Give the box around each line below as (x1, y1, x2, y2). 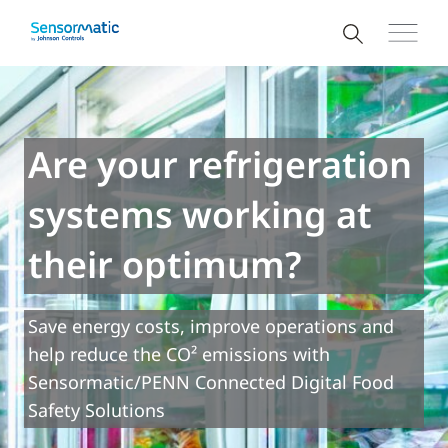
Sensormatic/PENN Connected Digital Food (28, 370, 394, 394)
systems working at (28, 190, 372, 239)
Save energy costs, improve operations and (28, 314, 394, 338)
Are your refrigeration (28, 140, 412, 189)
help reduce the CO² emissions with (28, 342, 330, 366)
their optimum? (28, 240, 302, 289)
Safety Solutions (28, 398, 165, 422)
